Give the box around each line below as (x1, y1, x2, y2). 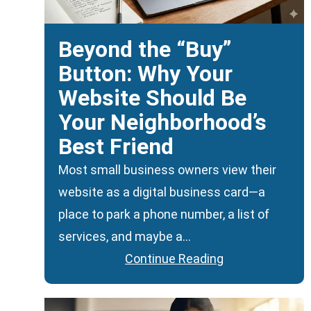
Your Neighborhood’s (58, 109, 267, 136)
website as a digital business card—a (58, 185, 265, 200)
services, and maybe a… (58, 229, 191, 244)
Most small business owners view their (58, 162, 276, 178)
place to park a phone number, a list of (58, 207, 269, 222)
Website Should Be (58, 85, 246, 112)
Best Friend (58, 133, 174, 160)
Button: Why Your (58, 60, 233, 87)
